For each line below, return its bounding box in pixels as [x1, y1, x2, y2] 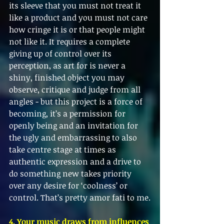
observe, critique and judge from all [9, 83, 142, 95]
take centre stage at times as [9, 143, 118, 155]
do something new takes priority [9, 167, 133, 179]
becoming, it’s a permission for [9, 107, 127, 119]
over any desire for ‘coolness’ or [9, 179, 129, 191]
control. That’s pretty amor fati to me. [9, 191, 150, 203]
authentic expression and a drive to [9, 155, 143, 167]
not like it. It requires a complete [9, 35, 132, 47]
